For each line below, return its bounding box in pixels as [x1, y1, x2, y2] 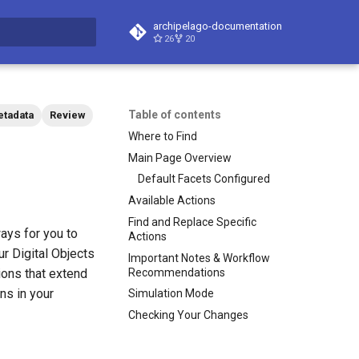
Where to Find [128, 129, 197, 143]
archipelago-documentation [153, 20, 282, 32]
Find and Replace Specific [128, 215, 256, 228]
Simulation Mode [128, 287, 214, 301]
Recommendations [128, 265, 225, 279]
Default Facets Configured [138, 172, 270, 186]
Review [50, 109, 85, 121]
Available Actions [128, 194, 216, 207]
